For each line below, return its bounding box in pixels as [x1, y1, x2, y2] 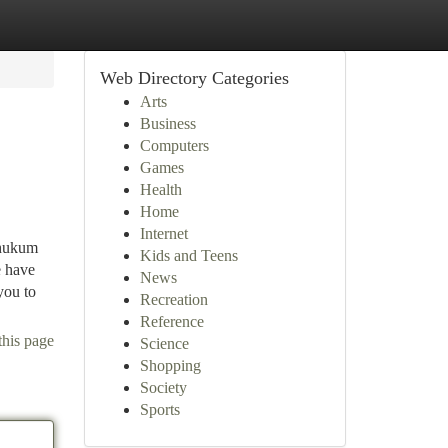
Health [139, 181, 182, 198]
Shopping [139, 357, 201, 374]
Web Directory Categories [99, 68, 289, 88]
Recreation [139, 291, 208, 308]
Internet [139, 225, 188, 242]
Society [139, 379, 187, 396]
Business [139, 115, 196, 132]
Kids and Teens [139, 247, 238, 264]
